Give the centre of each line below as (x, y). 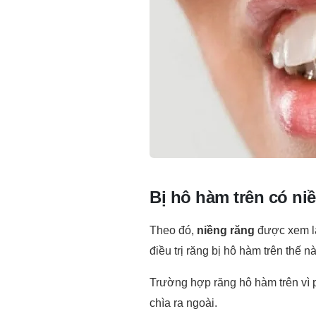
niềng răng (226, 226)
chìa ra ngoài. (183, 299)
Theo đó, (173, 226)
